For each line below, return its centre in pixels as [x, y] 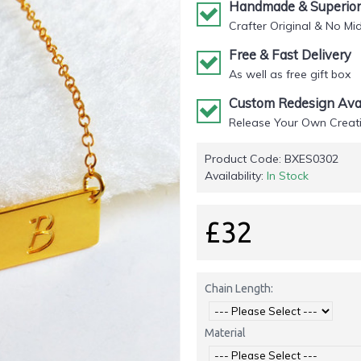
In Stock [288, 176]
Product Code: [245, 159]
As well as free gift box [290, 74]
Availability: [236, 176]
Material [225, 333]
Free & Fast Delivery [290, 55]
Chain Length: [239, 288]
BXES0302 [311, 159]
